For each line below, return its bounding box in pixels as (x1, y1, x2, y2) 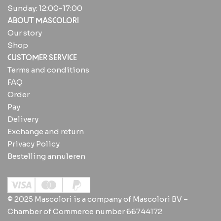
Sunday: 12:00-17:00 (7, 3, 82, 13)
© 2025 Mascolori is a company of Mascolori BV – (7, 194, 188, 204)
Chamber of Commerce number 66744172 (7, 206, 162, 216)
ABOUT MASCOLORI (7, 15, 79, 25)
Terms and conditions (7, 65, 89, 74)
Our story (7, 28, 42, 37)
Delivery (7, 114, 38, 124)
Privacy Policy (7, 139, 60, 148)
